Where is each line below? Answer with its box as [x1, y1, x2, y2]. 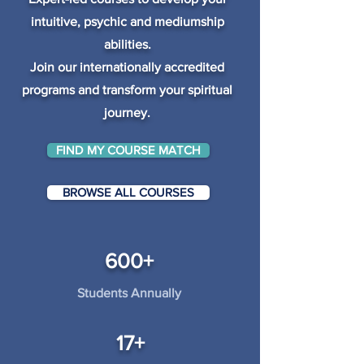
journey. [104, 106, 150, 120]
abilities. [103, 37, 151, 52]
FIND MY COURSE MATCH [56, 143, 201, 158]
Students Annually [77, 286, 181, 301]
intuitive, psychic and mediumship [30, 15, 224, 29]
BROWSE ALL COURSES [63, 185, 194, 200]
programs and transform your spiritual [22, 83, 232, 97]
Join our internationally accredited [30, 60, 224, 75]
